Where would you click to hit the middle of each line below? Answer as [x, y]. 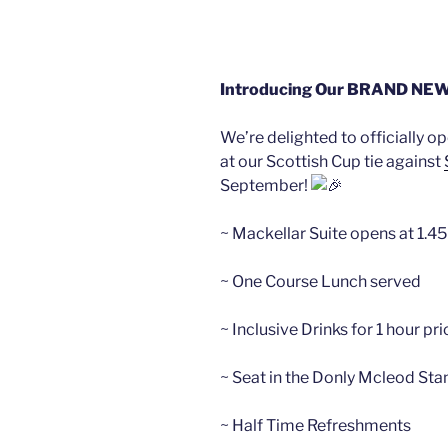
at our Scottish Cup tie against [332, 161]
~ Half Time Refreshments [315, 425]
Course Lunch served [343, 281]
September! [265, 185]
